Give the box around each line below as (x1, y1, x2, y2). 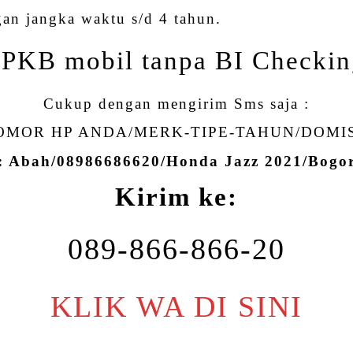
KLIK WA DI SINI (50, 290, 303, 324)
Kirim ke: (114, 181, 238, 211)
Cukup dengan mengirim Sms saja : (43, 95, 310, 113)
